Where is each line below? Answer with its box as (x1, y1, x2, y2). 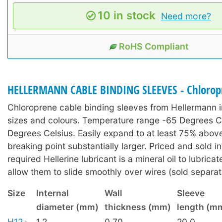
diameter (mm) (36, 201, 99, 212)
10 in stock (98, 8, 156, 22)
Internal (36, 187, 69, 198)
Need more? (161, 10, 211, 21)
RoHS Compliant (118, 41, 189, 52)
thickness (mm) (105, 201, 171, 212)
